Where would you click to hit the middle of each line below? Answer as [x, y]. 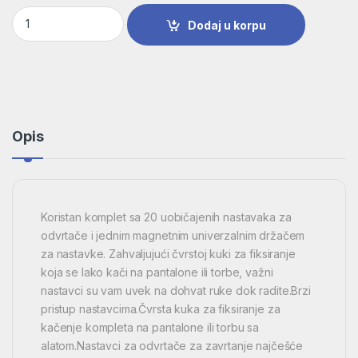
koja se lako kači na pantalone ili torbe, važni [157, 272]
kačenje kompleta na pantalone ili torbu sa [150, 327]
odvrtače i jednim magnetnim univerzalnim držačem [173, 235]
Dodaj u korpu [227, 25]
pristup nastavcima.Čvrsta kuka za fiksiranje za [161, 308]
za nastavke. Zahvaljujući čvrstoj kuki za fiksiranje [168, 253]
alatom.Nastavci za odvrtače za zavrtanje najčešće [172, 345]
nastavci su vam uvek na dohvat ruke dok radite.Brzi [176, 290]
